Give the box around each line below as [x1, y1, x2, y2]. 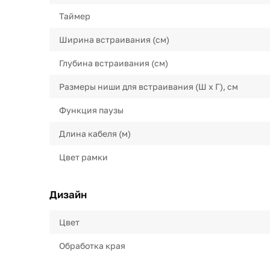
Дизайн [49, 188, 87, 201]
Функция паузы [59, 105, 124, 115]
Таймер [59, 11, 90, 21]
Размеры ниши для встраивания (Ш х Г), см [59, 81, 238, 92]
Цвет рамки [59, 152, 108, 162]
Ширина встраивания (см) [59, 34, 169, 45]
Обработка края [59, 240, 125, 251]
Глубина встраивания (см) [59, 58, 168, 68]
